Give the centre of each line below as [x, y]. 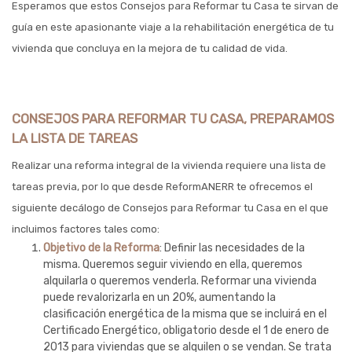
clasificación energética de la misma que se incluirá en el [185, 314]
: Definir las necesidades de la [232, 248]
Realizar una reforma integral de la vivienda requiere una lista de [169, 165]
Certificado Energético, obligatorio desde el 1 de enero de [186, 330]
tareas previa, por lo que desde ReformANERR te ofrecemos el [162, 187]
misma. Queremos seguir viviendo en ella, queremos [173, 264]
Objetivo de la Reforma [101, 248]
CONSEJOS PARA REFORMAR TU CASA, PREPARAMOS [173, 119]
